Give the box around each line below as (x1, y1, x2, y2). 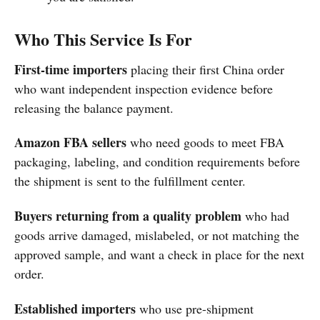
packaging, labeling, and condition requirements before (14, 153, 300, 171)
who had (241, 206, 289, 224)
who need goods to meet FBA (126, 134, 284, 151)
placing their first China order (127, 60, 284, 78)
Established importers (14, 299, 136, 318)
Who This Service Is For (14, 26, 192, 51)
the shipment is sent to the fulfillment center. (14, 172, 246, 190)
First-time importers (14, 59, 127, 79)
